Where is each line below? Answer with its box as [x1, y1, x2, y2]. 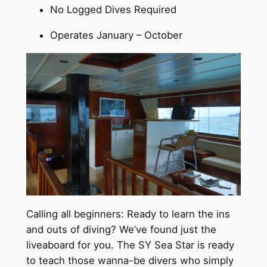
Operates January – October [49, 29, 182, 41]
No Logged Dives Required [49, 4, 176, 16]
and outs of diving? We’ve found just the [26, 223, 216, 235]
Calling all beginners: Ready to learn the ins [26, 207, 230, 220]
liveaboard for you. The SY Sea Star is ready [26, 238, 234, 251]
